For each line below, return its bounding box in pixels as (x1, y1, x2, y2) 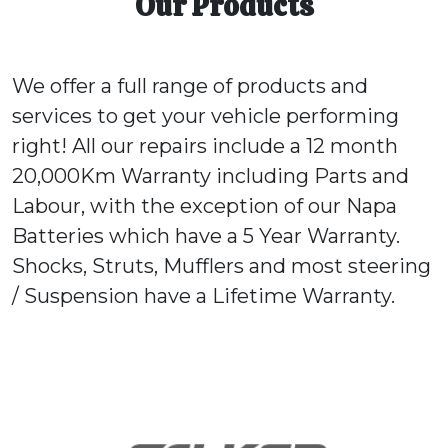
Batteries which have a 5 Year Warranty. (12, 224, 400, 249)
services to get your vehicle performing (12, 104, 399, 129)
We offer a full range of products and (12, 74, 368, 99)
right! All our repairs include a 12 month (12, 134, 398, 159)
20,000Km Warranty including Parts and (12, 164, 409, 189)
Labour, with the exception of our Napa (12, 194, 397, 219)
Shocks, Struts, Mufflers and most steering (12, 254, 431, 279)
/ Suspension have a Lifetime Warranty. (12, 284, 395, 309)
